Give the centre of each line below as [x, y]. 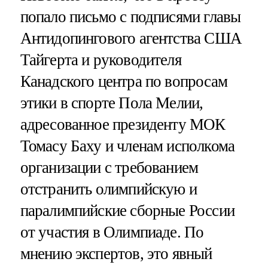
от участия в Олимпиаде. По [112, 232]
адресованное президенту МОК [123, 125]
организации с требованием [109, 168]
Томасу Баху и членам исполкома [127, 146]
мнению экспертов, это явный [116, 254]
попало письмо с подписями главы [130, 17]
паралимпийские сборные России [127, 211]
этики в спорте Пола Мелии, [112, 103]
